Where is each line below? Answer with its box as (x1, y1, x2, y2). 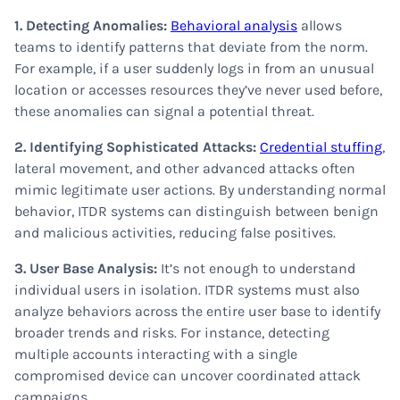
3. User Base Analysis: (14, 260, 161, 277)
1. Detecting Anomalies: (14, 17, 171, 34)
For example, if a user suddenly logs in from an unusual (14, 60, 374, 77)
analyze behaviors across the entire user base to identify (14, 303, 380, 320)
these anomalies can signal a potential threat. (14, 103, 314, 120)
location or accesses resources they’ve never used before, (14, 81, 382, 98)
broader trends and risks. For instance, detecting (14, 324, 329, 341)
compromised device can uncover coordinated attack (14, 367, 361, 384)
